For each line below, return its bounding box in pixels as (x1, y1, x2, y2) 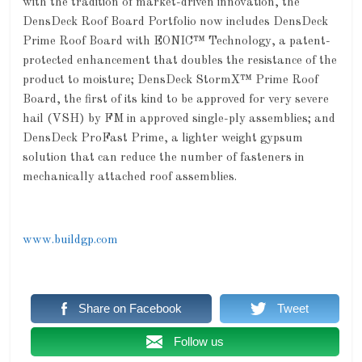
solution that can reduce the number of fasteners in (23, 152, 305, 164)
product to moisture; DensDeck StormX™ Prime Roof (23, 74, 319, 86)
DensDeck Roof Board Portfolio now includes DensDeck (23, 16, 329, 28)
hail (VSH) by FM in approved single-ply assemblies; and (23, 113, 336, 125)
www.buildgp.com (23, 234, 119, 246)
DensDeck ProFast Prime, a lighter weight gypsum (23, 133, 304, 145)
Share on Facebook (78, 301, 182, 315)
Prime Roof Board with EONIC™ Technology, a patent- (23, 36, 331, 48)
